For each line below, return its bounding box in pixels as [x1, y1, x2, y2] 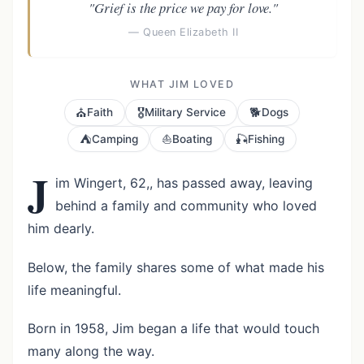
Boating [172, 132, 212, 145]
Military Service [144, 105, 226, 119]
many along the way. [27, 342, 154, 359]
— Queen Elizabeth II [128, 25, 238, 38]
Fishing [248, 132, 285, 145]
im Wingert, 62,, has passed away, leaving [54, 175, 313, 192]
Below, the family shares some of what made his [27, 258, 324, 275]
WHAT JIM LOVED [130, 77, 234, 90]
